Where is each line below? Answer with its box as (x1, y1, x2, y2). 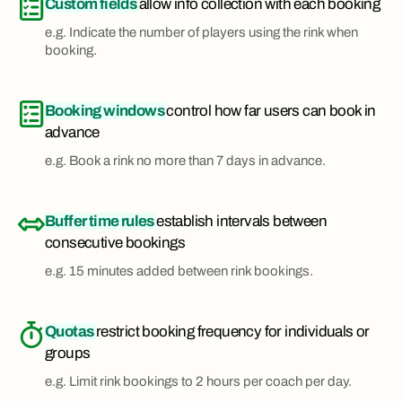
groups (45, 345, 91, 363)
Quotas (45, 323, 96, 341)
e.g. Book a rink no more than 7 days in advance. (45, 153, 326, 169)
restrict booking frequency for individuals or (95, 323, 370, 341)
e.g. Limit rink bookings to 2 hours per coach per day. (45, 374, 352, 389)
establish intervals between (156, 213, 328, 231)
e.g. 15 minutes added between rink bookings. (45, 264, 313, 279)
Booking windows (45, 102, 167, 120)
